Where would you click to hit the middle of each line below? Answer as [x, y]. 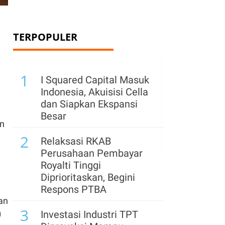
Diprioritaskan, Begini [88, 177]
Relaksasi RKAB [76, 141]
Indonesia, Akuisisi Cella [94, 92]
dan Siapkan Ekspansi [89, 104]
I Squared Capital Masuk [95, 80]
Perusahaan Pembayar [92, 153]
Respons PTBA [74, 189]
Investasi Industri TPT [89, 214]
